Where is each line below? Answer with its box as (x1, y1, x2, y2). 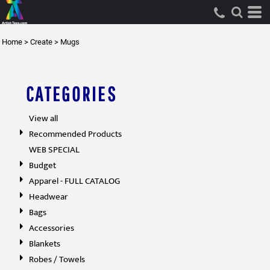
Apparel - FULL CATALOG (29, 174, 120, 189)
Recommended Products (29, 127, 122, 142)
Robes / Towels (29, 252, 85, 267)
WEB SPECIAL (29, 142, 80, 157)
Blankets (29, 236, 60, 251)
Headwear (29, 189, 68, 204)
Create (30, 37, 52, 46)
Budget (29, 158, 56, 173)
